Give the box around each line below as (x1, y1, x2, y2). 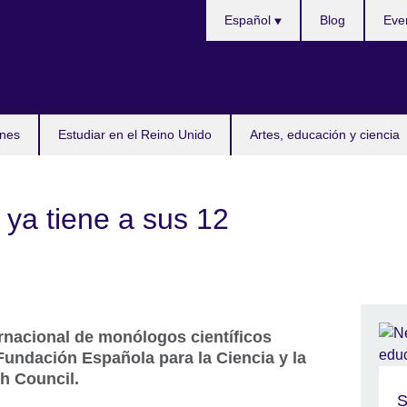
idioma (204, 24, 249, 39)
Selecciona (204, 2, 278, 17)
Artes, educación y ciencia (250, 127, 400, 142)
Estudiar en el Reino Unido (58, 127, 212, 142)
